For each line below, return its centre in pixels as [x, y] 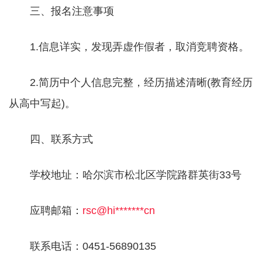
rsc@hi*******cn [119, 211]
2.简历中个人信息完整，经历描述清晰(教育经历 [131, 82]
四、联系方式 [51, 139]
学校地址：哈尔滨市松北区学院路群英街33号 [125, 175]
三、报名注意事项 [61, 11]
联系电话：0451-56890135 [82, 246]
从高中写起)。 [42, 104]
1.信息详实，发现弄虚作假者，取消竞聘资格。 [129, 47]
